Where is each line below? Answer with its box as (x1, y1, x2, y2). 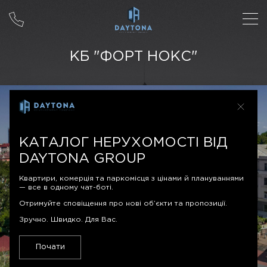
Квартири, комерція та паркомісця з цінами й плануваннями (19, 175, 244, 182)
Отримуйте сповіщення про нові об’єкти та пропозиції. (19, 200, 227, 207)
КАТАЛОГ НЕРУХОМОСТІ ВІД (19, 136, 227, 150)
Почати (35, 243, 65, 251)
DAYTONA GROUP (19, 153, 145, 166)
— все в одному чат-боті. (19, 184, 113, 191)
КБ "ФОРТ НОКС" (69, 50, 198, 63)
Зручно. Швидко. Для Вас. (19, 216, 117, 223)
